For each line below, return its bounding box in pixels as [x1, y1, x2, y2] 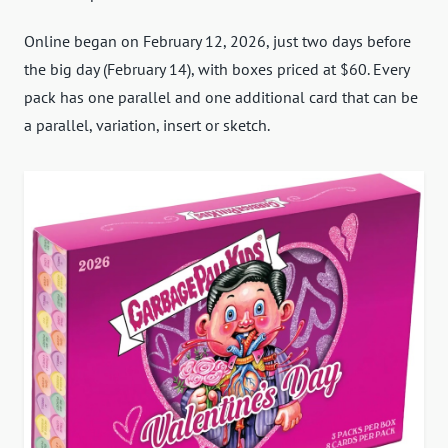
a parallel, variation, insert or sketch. [24, 115, 270, 136]
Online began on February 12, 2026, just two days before [24, 31, 411, 52]
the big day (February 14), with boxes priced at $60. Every [24, 59, 409, 80]
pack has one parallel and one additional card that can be [24, 87, 418, 108]
